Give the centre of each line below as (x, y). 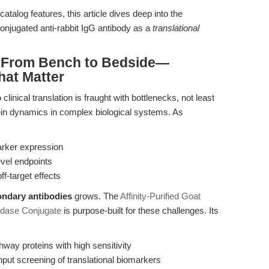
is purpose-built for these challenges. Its (140, 210)
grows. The (96, 196)
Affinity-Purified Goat (160, 196)
